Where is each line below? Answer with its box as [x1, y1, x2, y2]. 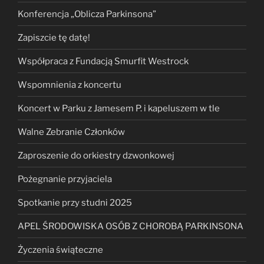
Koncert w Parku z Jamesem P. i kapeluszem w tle [18, 103, 220, 114]
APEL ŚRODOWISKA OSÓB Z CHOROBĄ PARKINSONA [18, 220, 243, 232]
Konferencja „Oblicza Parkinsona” [18, 8, 156, 19]
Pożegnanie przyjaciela [18, 173, 112, 184]
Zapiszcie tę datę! [18, 32, 90, 43]
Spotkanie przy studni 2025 [18, 197, 132, 208]
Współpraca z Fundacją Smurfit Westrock [18, 55, 189, 67]
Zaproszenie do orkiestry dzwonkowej [18, 150, 174, 161]
